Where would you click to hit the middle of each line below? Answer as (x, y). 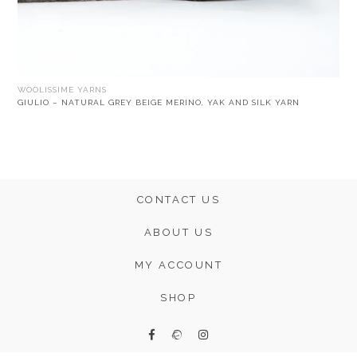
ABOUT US (178, 232)
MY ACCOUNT (178, 265)
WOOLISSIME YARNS (63, 89)
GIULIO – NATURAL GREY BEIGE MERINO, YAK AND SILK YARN (159, 102)
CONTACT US (178, 199)
